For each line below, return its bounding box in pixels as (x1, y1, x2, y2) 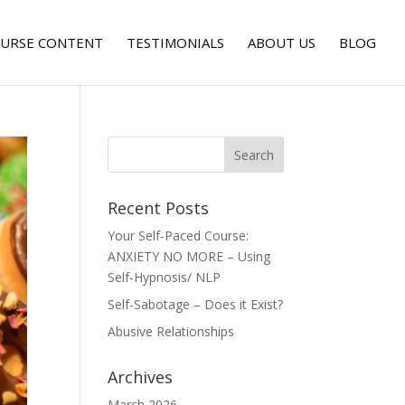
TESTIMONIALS (127, 33, 224, 52)
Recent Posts (108, 197, 210, 219)
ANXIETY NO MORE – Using (108, 248, 271, 265)
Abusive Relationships (108, 323, 235, 340)
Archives (108, 366, 174, 388)
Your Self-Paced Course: (108, 227, 250, 244)
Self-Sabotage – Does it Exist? (108, 296, 284, 313)
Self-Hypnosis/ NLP (108, 268, 221, 286)
